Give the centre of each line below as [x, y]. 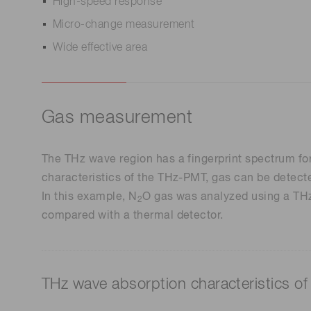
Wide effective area [100, 48]
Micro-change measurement [124, 25]
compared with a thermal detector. [133, 216]
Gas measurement [117, 118]
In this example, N [90, 197]
